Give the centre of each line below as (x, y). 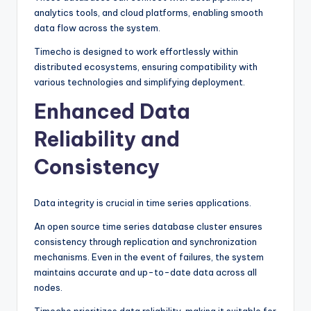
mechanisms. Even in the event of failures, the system (149, 257)
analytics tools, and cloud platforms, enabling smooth (149, 13)
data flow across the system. (97, 28)
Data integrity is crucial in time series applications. (143, 203)
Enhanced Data (112, 112)
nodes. (48, 288)
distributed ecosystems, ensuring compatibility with (146, 67)
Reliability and (107, 140)
